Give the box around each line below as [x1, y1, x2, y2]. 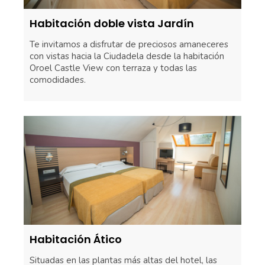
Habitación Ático [30, 232, 122, 247]
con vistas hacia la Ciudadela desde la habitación [30, 50, 224, 63]
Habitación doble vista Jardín [30, 16, 194, 31]
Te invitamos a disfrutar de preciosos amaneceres [30, 38, 228, 51]
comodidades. [30, 74, 86, 86]
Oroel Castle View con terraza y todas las [30, 62, 197, 75]
